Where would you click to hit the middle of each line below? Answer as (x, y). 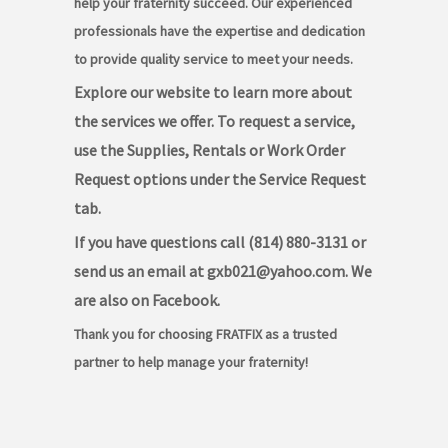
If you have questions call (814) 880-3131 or (220, 242)
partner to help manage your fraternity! (191, 362)
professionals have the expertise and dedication (219, 31)
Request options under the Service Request (220, 179)
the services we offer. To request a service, (214, 121)
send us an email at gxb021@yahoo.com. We (223, 271)
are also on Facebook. (147, 300)
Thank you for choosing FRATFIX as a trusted (205, 334)
